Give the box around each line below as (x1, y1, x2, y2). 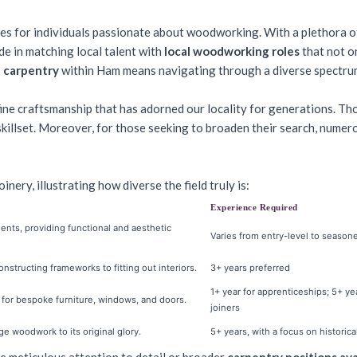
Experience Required (210, 202, 298, 212)
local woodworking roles (164, 44, 300, 58)
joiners (210, 302, 240, 313)
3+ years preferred (210, 262, 290, 273)
